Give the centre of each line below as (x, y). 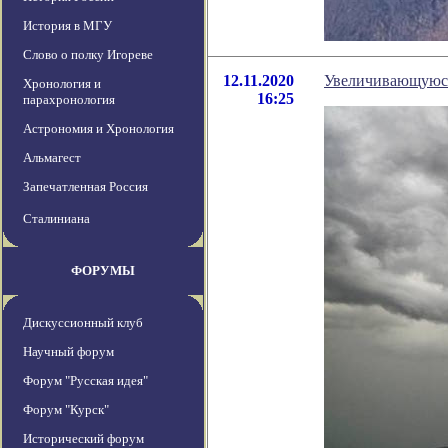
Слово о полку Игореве (88, 55)
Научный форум (68, 352)
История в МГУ (67, 26)
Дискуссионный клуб (83, 323)
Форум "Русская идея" (85, 381)
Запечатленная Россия (85, 187)
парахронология (69, 100)
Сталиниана (56, 219)
